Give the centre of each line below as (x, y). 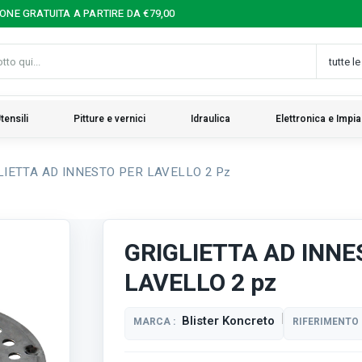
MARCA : (155, 322)
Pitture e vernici (109, 119)
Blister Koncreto (229, 321)
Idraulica (210, 119)
